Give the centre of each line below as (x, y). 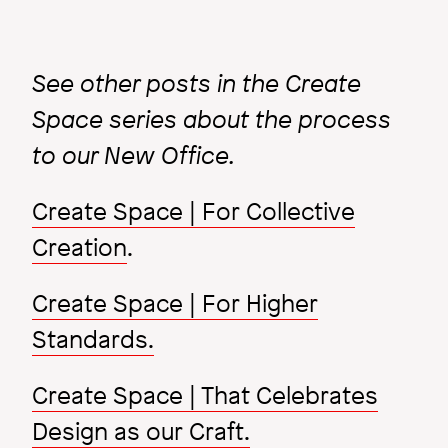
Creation (79, 247)
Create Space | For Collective (193, 211)
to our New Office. (133, 155)
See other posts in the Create (196, 83)
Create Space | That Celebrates (205, 395)
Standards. (93, 339)
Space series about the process (211, 119)
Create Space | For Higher (175, 303)
